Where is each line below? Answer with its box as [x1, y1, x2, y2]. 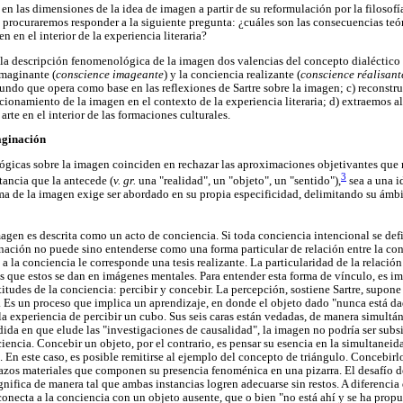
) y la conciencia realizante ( [164, 67, 300, 81]
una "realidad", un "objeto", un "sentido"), [136, 174, 341, 187]
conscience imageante [56, 67, 164, 81]
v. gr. [113, 174, 136, 187]
